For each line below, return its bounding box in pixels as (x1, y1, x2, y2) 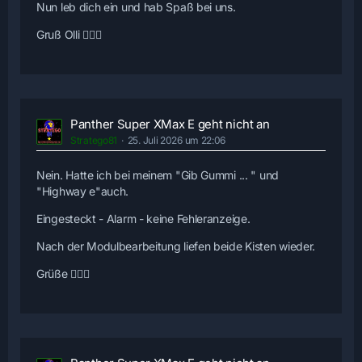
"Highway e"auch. (36, 184, 129, 199)
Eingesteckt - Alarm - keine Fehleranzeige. (36, 212, 250, 226)
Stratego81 (70, 134, 117, 147)
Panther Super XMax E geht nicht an (70, 116, 270, 133)
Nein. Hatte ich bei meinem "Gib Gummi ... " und (36, 168, 279, 183)
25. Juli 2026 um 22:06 (127, 134, 226, 147)
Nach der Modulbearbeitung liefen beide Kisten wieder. (36, 239, 316, 254)
